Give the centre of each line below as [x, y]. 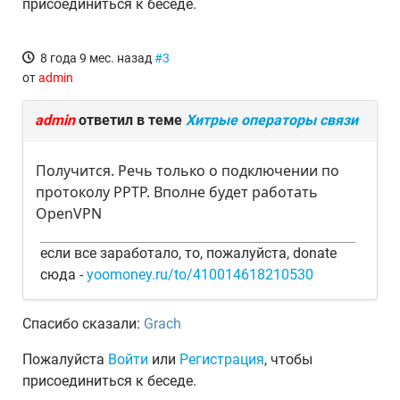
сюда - [63, 275]
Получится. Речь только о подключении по [187, 171]
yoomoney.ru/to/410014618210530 [200, 275]
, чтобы [288, 359]
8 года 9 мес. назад [96, 58]
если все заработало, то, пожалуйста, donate [188, 253]
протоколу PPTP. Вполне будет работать [177, 192]
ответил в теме [130, 120]
